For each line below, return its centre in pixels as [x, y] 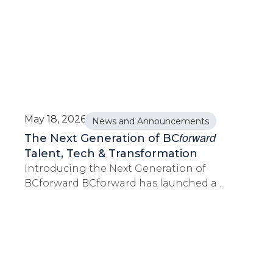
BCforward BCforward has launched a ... [125, 183]
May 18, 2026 [55, 119]
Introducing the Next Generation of [115, 168]
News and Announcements [151, 121]
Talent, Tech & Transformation [111, 153]
